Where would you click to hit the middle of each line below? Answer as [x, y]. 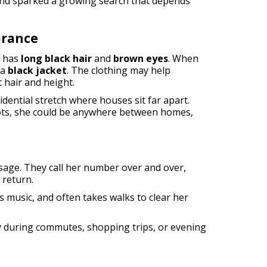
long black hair [56, 58]
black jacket [37, 70]
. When [183, 58]
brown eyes [141, 58]
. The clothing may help [119, 70]
